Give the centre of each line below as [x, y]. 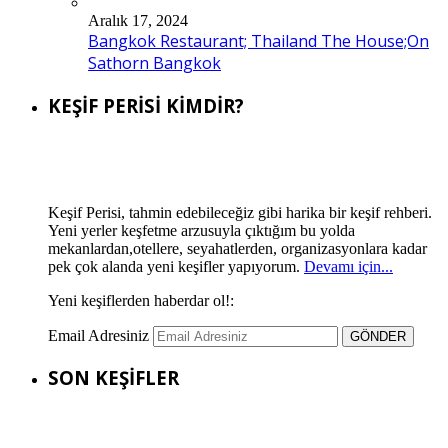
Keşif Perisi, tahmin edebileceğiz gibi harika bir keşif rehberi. [240, 212]
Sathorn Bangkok [154, 63]
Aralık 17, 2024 [138, 21]
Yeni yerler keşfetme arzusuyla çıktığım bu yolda [201, 230]
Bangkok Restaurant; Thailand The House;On [258, 41]
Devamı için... [348, 266]
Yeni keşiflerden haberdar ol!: [141, 300]
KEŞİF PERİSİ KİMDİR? [146, 105]
